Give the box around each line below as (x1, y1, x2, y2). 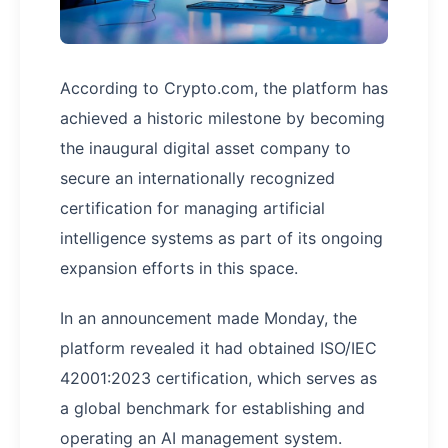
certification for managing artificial (60, 198, 325, 219)
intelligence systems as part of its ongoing (60, 228, 383, 249)
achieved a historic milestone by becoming (60, 108, 385, 129)
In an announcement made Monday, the (60, 308, 357, 329)
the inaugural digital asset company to (60, 138, 351, 159)
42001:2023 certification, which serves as (60, 368, 377, 389)
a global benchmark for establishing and (60, 398, 365, 419)
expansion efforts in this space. (60, 258, 298, 279)
